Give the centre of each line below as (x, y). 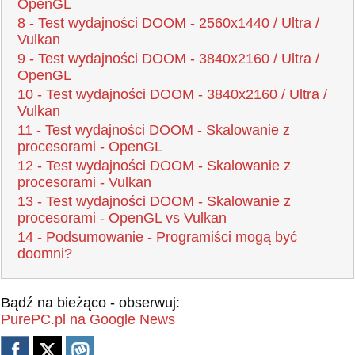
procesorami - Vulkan (84, 182)
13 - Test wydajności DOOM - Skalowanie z (154, 201)
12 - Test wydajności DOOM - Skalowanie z (154, 165)
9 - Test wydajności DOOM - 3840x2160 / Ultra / (168, 58)
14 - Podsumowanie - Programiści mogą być (157, 237)
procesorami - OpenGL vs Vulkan (122, 218)
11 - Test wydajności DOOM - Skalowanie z (154, 130)
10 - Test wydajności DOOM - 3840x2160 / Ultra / (172, 94)
